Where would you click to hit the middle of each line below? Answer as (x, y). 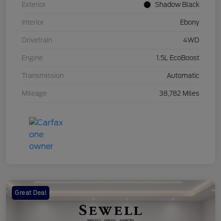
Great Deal (31, 193)
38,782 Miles (179, 94)
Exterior (34, 5)
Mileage (34, 94)
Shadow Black (177, 5)
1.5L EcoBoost (178, 58)
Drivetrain (37, 40)
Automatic (183, 76)
